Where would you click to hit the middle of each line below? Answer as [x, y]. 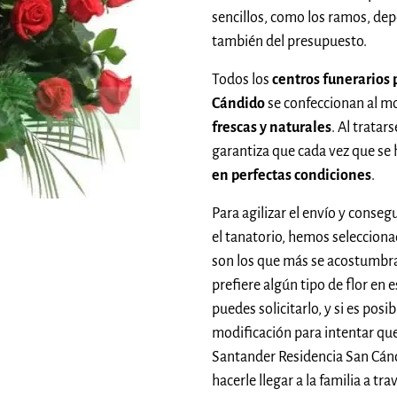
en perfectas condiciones [292, 175]
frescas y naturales [272, 127]
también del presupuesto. [289, 41]
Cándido [238, 103]
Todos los [242, 79]
